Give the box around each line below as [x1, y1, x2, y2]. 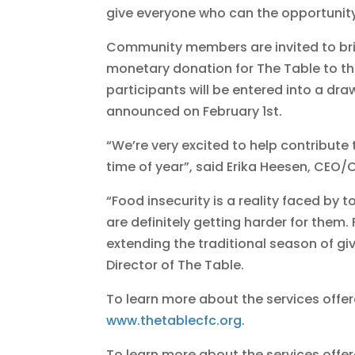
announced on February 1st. [106, 102, 283, 121]
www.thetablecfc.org [106, 311, 242, 330]
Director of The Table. [106, 256, 245, 275]
